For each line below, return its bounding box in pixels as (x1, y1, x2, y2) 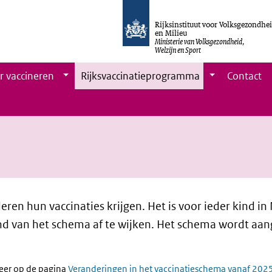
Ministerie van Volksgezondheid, (155, 36, 245, 47)
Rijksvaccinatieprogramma (81, 69, 200, 83)
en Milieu (155, 27, 188, 38)
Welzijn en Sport (155, 44, 202, 55)
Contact (227, 69, 262, 83)
